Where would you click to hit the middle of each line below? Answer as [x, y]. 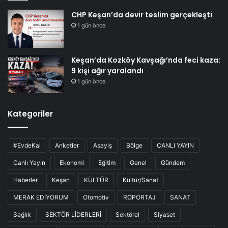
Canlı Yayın [29, 163]
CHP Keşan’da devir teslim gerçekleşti [142, 15]
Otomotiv [96, 197]
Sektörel [127, 215]
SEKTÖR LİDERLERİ [73, 215]
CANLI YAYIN [175, 146]
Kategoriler [30, 114]
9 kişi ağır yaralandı [107, 71]
